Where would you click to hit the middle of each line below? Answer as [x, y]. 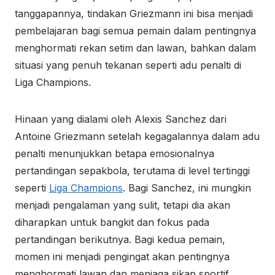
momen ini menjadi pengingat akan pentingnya [122, 257]
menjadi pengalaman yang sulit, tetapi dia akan [122, 205]
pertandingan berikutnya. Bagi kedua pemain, [120, 239]
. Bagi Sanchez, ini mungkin [187, 188]
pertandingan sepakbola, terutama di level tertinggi [132, 171]
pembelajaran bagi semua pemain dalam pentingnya [135, 31]
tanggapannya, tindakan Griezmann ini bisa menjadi [134, 14]
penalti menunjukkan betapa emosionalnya [114, 153]
